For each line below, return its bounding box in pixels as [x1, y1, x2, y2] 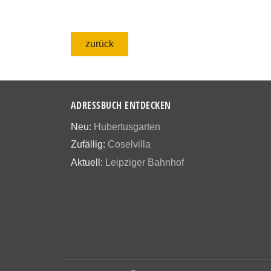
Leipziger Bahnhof [105, 157, 184, 168]
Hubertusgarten [94, 121, 160, 132]
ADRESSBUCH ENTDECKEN [71, 99, 171, 112]
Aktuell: [71, 157, 105, 168]
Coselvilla [108, 139, 151, 150]
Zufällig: [71, 139, 108, 150]
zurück [85, 39, 114, 49]
